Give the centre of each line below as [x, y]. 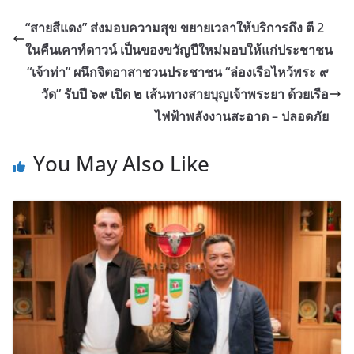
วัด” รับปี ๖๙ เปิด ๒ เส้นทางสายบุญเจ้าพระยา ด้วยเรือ [185, 94]
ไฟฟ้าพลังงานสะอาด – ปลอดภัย [242, 116]
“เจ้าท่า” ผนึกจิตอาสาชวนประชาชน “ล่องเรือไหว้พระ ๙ [178, 72]
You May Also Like [121, 163]
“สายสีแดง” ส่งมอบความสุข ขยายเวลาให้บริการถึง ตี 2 [175, 27]
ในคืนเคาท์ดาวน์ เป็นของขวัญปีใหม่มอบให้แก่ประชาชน [179, 49]
